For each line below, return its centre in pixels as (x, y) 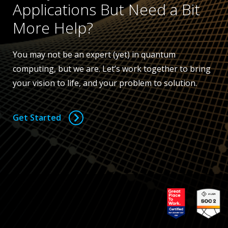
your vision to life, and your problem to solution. (105, 83)
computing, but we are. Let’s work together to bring (112, 68)
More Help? (53, 27)
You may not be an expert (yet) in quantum (94, 54)
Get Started (37, 118)
